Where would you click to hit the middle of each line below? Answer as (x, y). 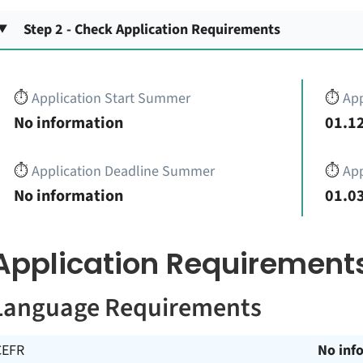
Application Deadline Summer (123, 171)
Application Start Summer (111, 98)
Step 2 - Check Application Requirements (152, 29)
